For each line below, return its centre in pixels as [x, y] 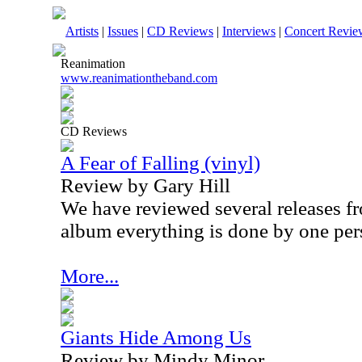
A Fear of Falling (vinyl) [160, 163]
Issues [123, 31]
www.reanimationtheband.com [139, 78]
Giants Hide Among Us [156, 337]
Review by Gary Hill [145, 185]
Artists [82, 31]
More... [90, 276]
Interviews [249, 31]
